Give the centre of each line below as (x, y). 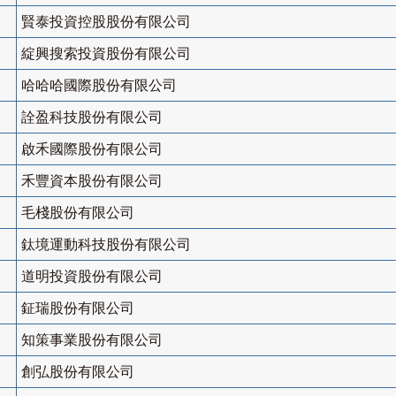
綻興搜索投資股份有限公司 (106, 54)
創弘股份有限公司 (78, 372)
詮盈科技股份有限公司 (92, 118)
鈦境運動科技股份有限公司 (106, 245)
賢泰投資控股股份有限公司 (106, 22)
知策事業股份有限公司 (92, 340)
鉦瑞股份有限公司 (78, 308)
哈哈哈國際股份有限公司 (99, 86)
